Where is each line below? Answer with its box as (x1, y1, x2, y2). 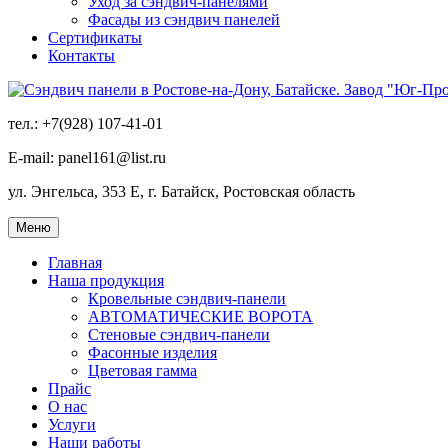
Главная (48, 254, 102, 271)
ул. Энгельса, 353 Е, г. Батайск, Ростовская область (8, 183, 355, 200)
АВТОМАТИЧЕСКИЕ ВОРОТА (88, 308, 313, 325)
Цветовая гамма (88, 362, 197, 379)
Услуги (48, 416, 96, 433)
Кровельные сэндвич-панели (88, 290, 286, 307)
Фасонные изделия (88, 344, 217, 361)
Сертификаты (48, 29, 142, 46)
